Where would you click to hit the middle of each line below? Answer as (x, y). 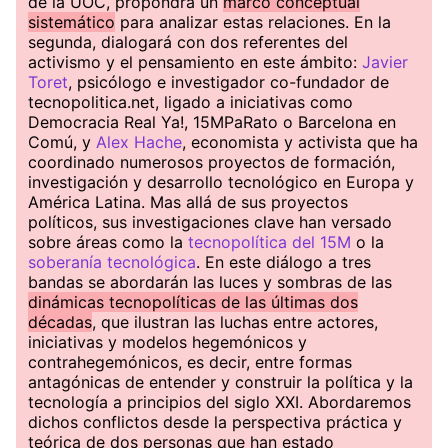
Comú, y (62, 142)
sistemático (71, 22)
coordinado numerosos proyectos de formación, (211, 162)
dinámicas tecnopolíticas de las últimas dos (193, 302)
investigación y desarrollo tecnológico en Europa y (221, 182)
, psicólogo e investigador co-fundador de (228, 82)
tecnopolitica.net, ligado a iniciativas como (190, 102)
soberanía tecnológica (112, 262)
